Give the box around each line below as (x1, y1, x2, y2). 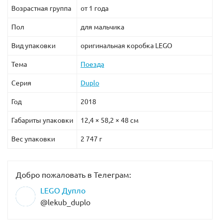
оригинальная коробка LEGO (81, 42, 172, 50)
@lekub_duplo (40, 198, 90, 207)
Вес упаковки (11, 135, 55, 143)
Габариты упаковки (11, 116, 73, 125)
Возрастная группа (11, 4, 71, 13)
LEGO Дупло (40, 186, 85, 195)
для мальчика (81, 23, 124, 31)
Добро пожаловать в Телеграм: (16, 170, 131, 180)
